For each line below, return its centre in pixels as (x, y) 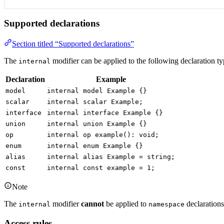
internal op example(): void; (103, 134)
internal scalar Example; (95, 101)
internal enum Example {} (95, 145)
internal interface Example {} (105, 112)
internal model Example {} (97, 90)
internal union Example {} (97, 123)
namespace (166, 204)
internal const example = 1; (101, 167)
